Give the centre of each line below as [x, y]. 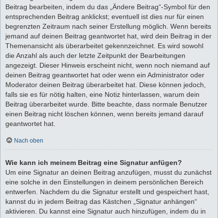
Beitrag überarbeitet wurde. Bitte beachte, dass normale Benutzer [106, 104]
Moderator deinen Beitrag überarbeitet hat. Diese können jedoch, [106, 85]
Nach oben [29, 141]
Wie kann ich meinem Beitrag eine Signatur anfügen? [94, 162]
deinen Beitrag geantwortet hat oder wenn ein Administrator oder [105, 75]
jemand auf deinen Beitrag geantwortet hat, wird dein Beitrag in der [109, 36]
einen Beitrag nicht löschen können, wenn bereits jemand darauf [104, 114]
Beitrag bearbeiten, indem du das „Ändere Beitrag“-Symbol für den [108, 7]
